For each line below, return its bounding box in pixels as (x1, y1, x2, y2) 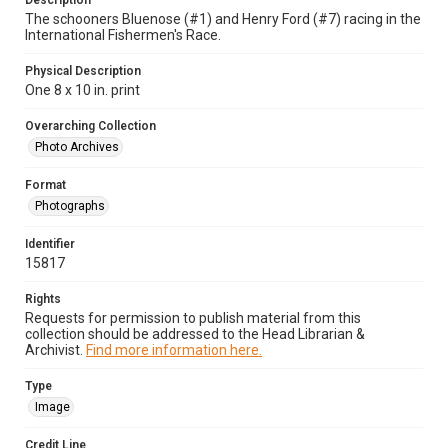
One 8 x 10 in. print (25, 82, 140, 98)
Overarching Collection (25, 119, 156, 133)
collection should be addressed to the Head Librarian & (25, 326, 365, 342)
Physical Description (25, 64, 141, 78)
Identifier (25, 237, 75, 251)
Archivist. (25, 342, 86, 358)
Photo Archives (35, 140, 119, 154)
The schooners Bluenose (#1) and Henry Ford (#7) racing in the (25, 11, 421, 27)
